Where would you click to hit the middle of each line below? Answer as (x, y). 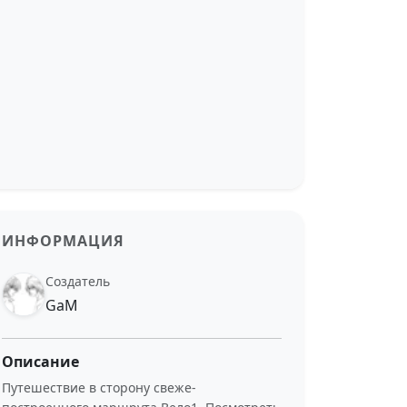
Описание (40, 362)
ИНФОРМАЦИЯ (63, 241)
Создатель (78, 281)
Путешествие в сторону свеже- (99, 387)
